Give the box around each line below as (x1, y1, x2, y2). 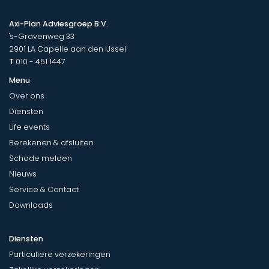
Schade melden (9, 153, 72, 163)
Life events (9, 121, 50, 132)
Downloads (9, 199, 53, 210)
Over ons (9, 90, 44, 101)
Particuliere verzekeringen (9, 249, 110, 259)
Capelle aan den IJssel (37, 43, 126, 54)
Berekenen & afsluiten (9, 137, 94, 148)
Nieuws (9, 168, 37, 179)
